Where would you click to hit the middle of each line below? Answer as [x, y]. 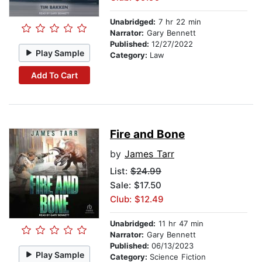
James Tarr [149, 154]
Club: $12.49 [137, 199]
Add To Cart [54, 75]
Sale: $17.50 [136, 185]
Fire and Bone [147, 135]
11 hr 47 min [180, 224]
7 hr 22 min [178, 22]
